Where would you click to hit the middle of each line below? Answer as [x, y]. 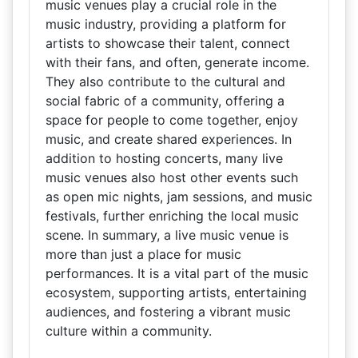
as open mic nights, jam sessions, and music [179, 197]
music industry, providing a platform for [166, 24]
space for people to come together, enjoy [172, 120]
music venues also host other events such [172, 177]
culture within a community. [129, 331]
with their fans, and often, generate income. [177, 62]
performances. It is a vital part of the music [177, 273]
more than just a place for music [143, 254]
